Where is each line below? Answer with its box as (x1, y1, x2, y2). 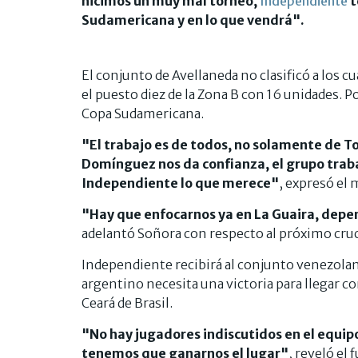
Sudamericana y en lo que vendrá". (82, 11, 304, 28)
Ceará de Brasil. (82, 294, 173, 311)
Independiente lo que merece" (82, 174, 279, 191)
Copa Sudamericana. (82, 105, 204, 121)
